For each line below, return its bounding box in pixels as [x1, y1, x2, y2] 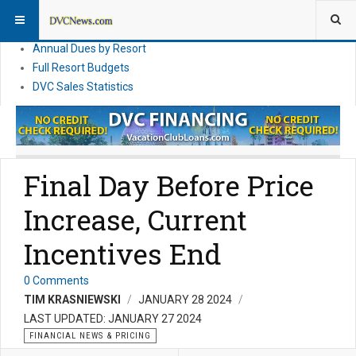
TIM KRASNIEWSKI [24, 293, 121, 307]
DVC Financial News [33, 4, 130, 17]
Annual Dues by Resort [33, 42, 146, 55]
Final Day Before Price [24, 167, 314, 204]
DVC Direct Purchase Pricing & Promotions [33, 23, 243, 36]
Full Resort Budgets [33, 61, 130, 74]
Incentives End [24, 235, 222, 273]
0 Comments [24, 274, 89, 288]
